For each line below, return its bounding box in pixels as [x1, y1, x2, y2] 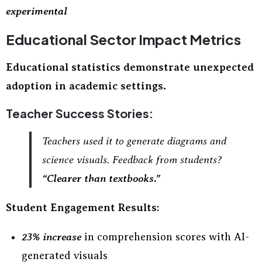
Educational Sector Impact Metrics [6, 30, 241, 48]
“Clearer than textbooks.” [42, 173, 160, 184]
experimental [6, 5, 67, 17]
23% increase [22, 231, 81, 243]
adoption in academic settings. [6, 80, 166, 92]
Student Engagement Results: [6, 202, 159, 213]
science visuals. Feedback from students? [42, 154, 222, 166]
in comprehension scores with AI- [81, 231, 249, 243]
